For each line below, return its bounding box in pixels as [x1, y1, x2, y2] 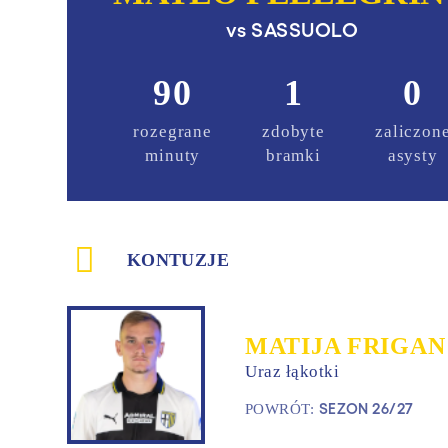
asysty [387, 146, 438, 165]
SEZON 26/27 [318, 398, 414, 417]
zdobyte [262, 122, 325, 141]
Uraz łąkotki [245, 361, 340, 381]
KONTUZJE [127, 249, 229, 270]
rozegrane [133, 122, 213, 141]
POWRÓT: [245, 400, 319, 417]
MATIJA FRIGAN [245, 332, 446, 359]
